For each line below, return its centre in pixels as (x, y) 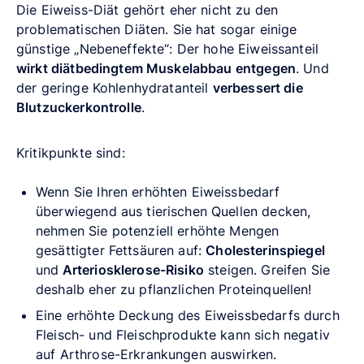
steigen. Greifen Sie (267, 269)
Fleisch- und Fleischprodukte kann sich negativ (183, 334)
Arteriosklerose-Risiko (131, 269)
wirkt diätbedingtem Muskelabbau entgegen (156, 68)
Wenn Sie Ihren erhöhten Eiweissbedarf (158, 191)
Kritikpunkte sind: (71, 152)
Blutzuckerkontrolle (79, 107)
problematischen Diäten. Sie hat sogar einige (157, 29)
